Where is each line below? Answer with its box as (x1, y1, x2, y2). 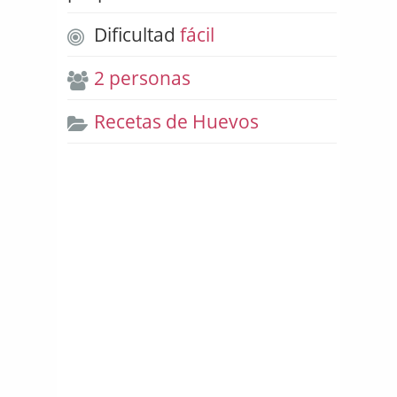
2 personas (94, 66, 191, 91)
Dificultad (90, 22, 180, 48)
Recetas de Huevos (94, 109, 259, 135)
